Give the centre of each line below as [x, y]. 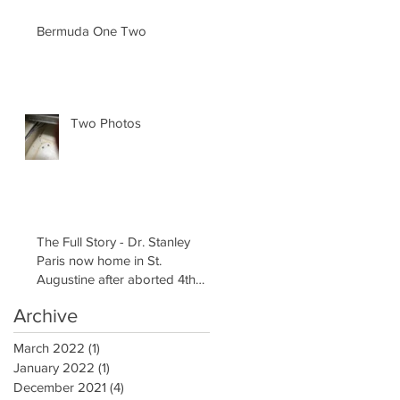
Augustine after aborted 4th [116, 279]
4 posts [146, 387]
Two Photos [106, 122]
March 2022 [49, 347]
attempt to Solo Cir [91, 297]
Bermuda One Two [92, 30]
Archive [46, 315]
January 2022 [54, 367]
